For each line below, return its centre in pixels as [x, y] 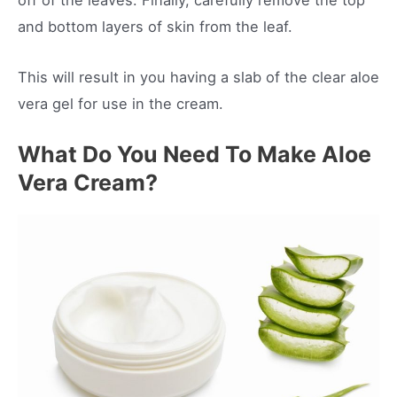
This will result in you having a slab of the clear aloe [198, 77]
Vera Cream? [88, 182]
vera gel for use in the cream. [121, 103]
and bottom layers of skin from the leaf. [157, 27]
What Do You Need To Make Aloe [195, 154]
